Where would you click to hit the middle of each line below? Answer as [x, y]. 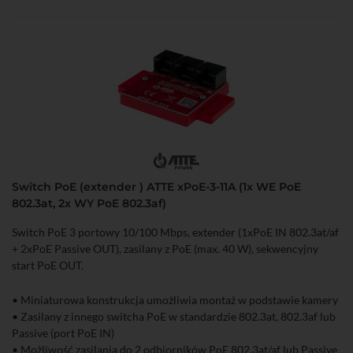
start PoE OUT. [48, 265]
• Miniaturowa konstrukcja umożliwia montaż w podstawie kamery [175, 300]
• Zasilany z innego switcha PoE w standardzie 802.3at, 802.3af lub [174, 316]
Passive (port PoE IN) [63, 333]
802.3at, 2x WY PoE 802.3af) [89, 203]
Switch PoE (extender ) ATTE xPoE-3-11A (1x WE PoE [156, 187]
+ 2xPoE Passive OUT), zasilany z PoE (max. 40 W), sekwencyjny [165, 249]
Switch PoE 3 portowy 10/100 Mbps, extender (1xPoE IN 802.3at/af [175, 232]
